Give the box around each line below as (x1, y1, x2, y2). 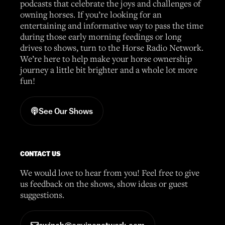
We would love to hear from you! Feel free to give (20, 166, 199, 178)
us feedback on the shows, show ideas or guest (20, 177, 188, 189)
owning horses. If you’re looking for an (20, 8, 162, 20)
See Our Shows (39, 106, 93, 116)
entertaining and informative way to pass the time (20, 19, 203, 31)
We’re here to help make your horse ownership (20, 52, 192, 64)
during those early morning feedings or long (20, 30, 181, 42)
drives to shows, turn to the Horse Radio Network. (20, 41, 203, 53)
